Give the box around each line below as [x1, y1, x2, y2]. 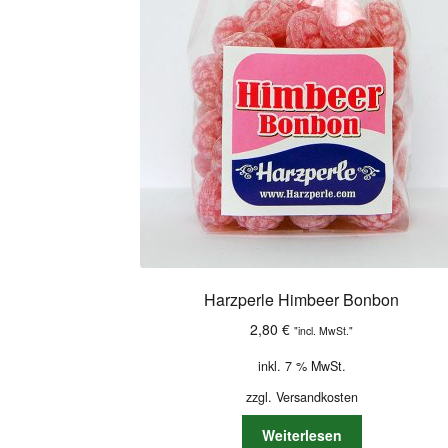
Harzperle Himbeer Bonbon [204, 288, 400, 312]
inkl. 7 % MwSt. [257, 356, 346, 375]
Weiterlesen [261, 424, 342, 445]
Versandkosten [275, 387, 358, 406]
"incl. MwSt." [294, 322, 354, 338]
